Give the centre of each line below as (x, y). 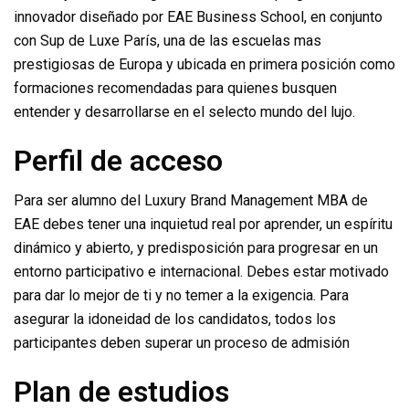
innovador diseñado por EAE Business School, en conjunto (198, 17)
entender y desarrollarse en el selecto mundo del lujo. (184, 112)
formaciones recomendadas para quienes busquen (175, 88)
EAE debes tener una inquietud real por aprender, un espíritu (203, 224)
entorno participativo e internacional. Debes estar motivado (201, 272)
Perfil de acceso (118, 161)
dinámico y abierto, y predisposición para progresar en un (196, 248)
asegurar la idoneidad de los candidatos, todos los (175, 319)
